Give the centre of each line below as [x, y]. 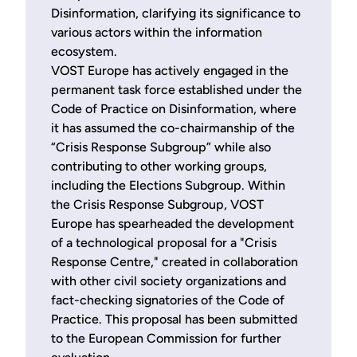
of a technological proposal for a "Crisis [164, 242]
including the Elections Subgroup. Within [168, 185]
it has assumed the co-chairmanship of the [173, 127]
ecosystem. [84, 51]
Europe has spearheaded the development [173, 223]
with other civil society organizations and [169, 280]
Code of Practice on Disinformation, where [174, 108]
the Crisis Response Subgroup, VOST [157, 204]
